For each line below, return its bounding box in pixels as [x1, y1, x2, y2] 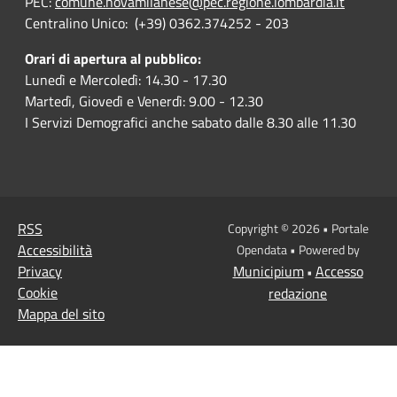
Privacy [18, 260, 62, 282]
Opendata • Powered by [236, 239, 360, 259]
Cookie [18, 281, 58, 303]
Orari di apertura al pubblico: [25, 47, 201, 69]
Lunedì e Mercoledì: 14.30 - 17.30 [25, 68, 227, 90]
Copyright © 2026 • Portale [227, 218, 369, 237]
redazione [269, 282, 327, 304]
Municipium [232, 260, 304, 282]
